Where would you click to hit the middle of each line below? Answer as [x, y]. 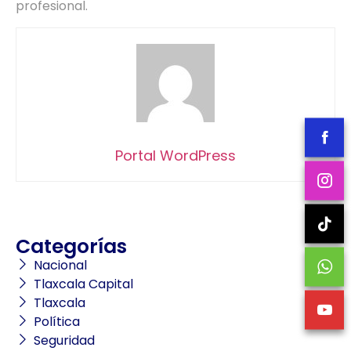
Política [56, 321]
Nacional [60, 265]
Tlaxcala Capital [83, 284]
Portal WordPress [175, 155]
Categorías [71, 246]
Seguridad [64, 340]
